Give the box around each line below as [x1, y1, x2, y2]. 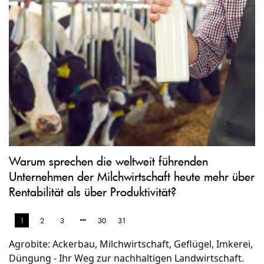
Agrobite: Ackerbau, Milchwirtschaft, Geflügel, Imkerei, [9, 237, 253, 250]
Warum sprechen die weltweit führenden [9, 153, 208, 169]
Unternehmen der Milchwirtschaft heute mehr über [9, 168, 255, 184]
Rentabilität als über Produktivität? [9, 183, 176, 199]
